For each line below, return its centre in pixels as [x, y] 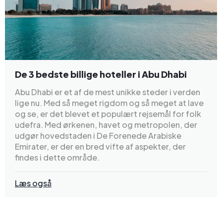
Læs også [33, 183]
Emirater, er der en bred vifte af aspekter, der [100, 146]
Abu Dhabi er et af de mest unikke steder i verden [108, 92]
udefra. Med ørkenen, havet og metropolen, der [106, 124]
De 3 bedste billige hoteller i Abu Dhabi [101, 74]
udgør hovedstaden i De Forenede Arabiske [98, 135]
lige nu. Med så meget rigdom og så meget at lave [109, 103]
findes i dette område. [57, 157]
